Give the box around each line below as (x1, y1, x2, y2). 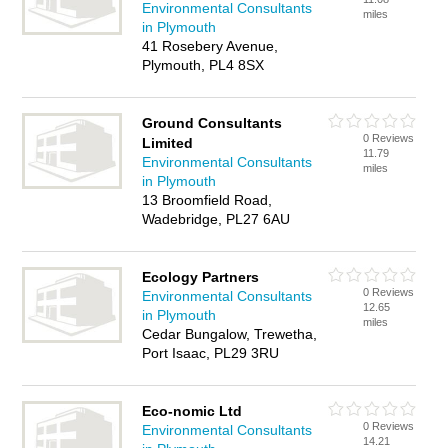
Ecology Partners (142, 269, 260, 285)
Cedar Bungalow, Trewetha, (142, 326, 318, 342)
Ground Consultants (142, 115, 283, 131)
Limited (142, 135, 194, 151)
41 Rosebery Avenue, (142, 38, 279, 54)
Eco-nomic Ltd (142, 403, 243, 419)
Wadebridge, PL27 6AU (142, 211, 291, 227)
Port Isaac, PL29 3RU (142, 345, 280, 361)
